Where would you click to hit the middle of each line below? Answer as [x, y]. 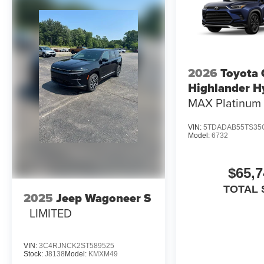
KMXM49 [103, 254]
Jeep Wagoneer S [103, 198]
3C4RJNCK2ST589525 [77, 246]
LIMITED [51, 213]
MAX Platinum [225, 103]
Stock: [34, 254]
